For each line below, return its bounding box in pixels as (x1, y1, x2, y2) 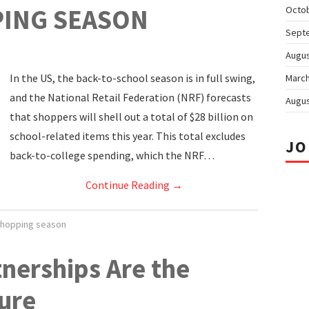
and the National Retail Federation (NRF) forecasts (10, 90, 251, 104)
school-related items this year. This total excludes (10, 129, 246, 143)
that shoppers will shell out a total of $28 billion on (10, 110, 253, 123)
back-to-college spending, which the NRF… (10, 148, 215, 162)
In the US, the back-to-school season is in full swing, (10, 71, 255, 85)
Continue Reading (85, 178, 172, 192)
